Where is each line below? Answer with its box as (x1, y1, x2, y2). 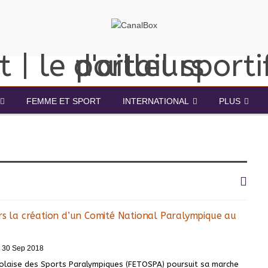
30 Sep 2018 (2, 244, 44, 253)
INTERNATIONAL (122, 96, 189, 106)
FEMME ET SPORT (26, 96, 101, 106)
